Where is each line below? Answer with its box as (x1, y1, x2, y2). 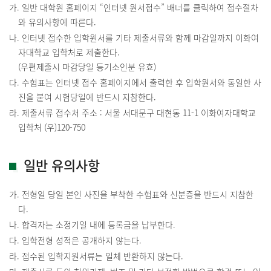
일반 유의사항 (24, 154, 100, 175)
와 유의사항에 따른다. (18, 15, 96, 28)
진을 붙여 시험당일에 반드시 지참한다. (18, 90, 156, 103)
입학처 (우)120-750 (18, 120, 85, 133)
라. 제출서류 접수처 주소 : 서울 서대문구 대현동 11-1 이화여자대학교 (9, 106, 256, 119)
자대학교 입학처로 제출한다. (18, 45, 120, 58)
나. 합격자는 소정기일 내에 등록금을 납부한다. (9, 218, 175, 230)
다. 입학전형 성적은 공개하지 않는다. (9, 233, 142, 246)
